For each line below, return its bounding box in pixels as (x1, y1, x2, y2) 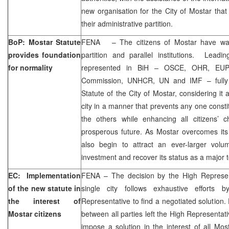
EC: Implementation (8, 170, 81, 180)
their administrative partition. (81, 18, 173, 29)
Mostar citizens (8, 208, 61, 219)
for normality (8, 62, 53, 73)
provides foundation (8, 49, 81, 60)
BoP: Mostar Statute (8, 36, 81, 47)
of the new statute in (8, 182, 81, 193)
